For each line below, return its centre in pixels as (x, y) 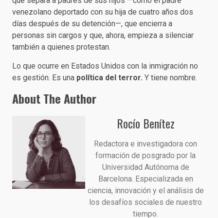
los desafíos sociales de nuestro (145, 202)
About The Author (54, 98)
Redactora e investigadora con (145, 144)
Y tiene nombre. (170, 78)
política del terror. (109, 78)
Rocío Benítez (145, 123)
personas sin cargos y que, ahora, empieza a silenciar (103, 35)
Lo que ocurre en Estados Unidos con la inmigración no (105, 66)
